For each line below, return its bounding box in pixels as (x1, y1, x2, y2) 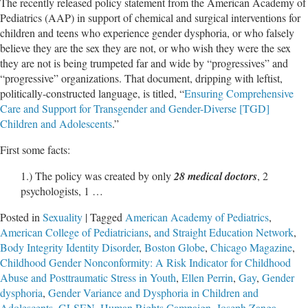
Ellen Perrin (181, 269, 233, 285)
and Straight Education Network (154, 224, 294, 239)
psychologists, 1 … (21, 183, 103, 198)
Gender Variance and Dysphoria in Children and (48, 285, 258, 300)
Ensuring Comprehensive (184, 85, 294, 100)
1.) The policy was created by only (21, 168, 174, 183)
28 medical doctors (174, 168, 257, 184)
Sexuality (43, 209, 82, 224)
